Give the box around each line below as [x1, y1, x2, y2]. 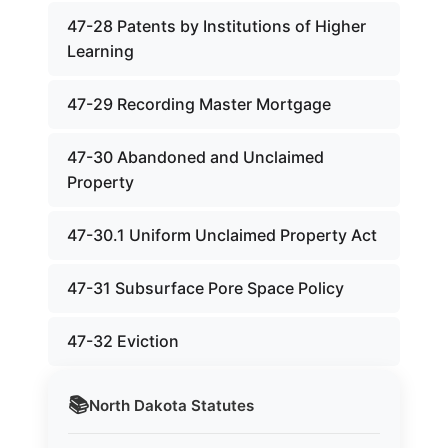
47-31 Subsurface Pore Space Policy [67, 278, 344, 298]
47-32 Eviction [67, 331, 179, 351]
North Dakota [89, 395, 187, 415]
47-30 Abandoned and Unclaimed [67, 147, 324, 167]
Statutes [187, 395, 254, 415]
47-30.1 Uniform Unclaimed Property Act [67, 225, 377, 245]
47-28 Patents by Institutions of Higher [67, 16, 366, 36]
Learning [67, 41, 134, 61]
